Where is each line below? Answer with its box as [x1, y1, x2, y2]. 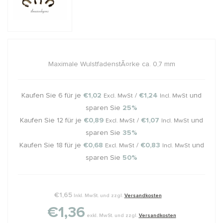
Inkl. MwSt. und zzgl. [73, 193, 124, 198]
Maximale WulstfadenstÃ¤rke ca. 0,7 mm [48, 60, 175, 68]
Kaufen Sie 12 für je [20, 116, 84, 124]
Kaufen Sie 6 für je [21, 92, 83, 99]
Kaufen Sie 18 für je [19, 141, 83, 149]
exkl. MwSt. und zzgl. [86, 213, 139, 218]
